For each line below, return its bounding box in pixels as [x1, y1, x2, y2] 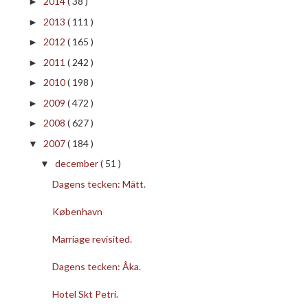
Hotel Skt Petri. [52, 287, 118, 300]
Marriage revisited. [52, 232, 132, 245]
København [52, 205, 102, 217]
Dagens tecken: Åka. [52, 260, 141, 272]
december [54, 157, 100, 169]
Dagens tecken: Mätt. [52, 177, 146, 190]
